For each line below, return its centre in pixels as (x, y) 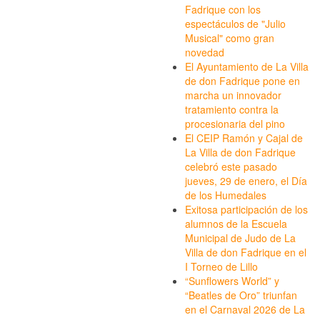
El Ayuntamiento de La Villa (247, 67)
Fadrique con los (223, 10)
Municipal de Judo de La (240, 238)
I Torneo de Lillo (221, 267)
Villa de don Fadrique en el (246, 252)
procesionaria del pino (235, 124)
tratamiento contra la (232, 110)
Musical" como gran (230, 38)
